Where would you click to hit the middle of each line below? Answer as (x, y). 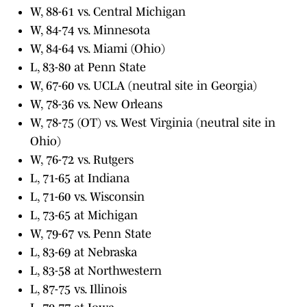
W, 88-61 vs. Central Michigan (108, 12)
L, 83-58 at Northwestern (96, 271)
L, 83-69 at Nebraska (84, 253)
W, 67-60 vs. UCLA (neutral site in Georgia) (144, 86)
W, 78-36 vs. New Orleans (96, 105)
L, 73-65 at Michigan (84, 216)
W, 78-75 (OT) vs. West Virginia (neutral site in (153, 123)
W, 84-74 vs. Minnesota (90, 30)
